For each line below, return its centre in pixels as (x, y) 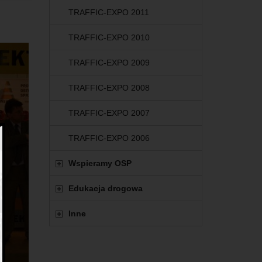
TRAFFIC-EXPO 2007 (109, 113)
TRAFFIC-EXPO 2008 (109, 88)
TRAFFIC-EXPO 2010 (109, 38)
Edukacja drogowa (105, 189)
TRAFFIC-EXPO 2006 (109, 138)
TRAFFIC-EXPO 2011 (108, 13)
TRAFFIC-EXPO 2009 (109, 63)
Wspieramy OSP (100, 163)
